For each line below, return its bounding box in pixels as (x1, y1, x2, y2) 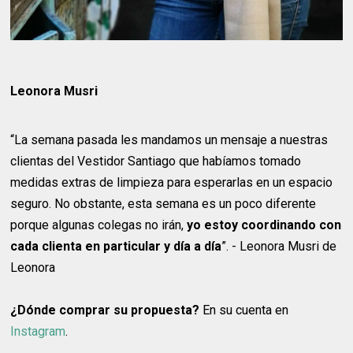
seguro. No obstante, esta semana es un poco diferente (10, 196, 317, 212)
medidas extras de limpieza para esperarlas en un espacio (10, 175, 333, 191)
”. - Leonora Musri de (221, 239, 337, 255)
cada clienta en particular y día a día (10, 239, 222, 255)
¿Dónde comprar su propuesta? (10, 303, 203, 318)
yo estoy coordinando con (184, 217, 342, 233)
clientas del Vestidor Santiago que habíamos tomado (10, 154, 302, 169)
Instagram (10, 324, 66, 340)
